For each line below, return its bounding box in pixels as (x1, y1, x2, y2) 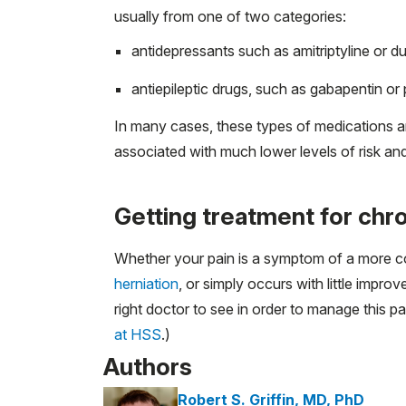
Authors (103, 352, 192, 381)
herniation (114, 274, 179, 293)
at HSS (114, 324, 161, 343)
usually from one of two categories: (114, 6, 346, 25)
